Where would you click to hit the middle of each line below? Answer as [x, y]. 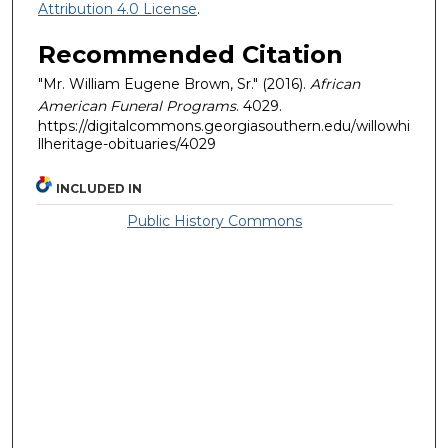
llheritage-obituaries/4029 [127, 144]
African [335, 84]
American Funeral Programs [137, 106]
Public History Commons [215, 220]
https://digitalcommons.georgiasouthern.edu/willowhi [224, 126]
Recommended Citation [190, 55]
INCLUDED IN [99, 188]
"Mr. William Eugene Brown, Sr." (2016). [174, 84]
